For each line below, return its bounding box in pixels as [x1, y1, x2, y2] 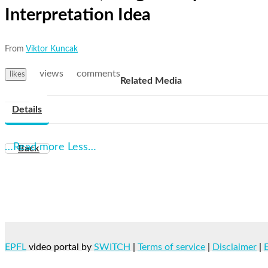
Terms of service [138, 242, 205, 252]
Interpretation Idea [5, 7, 151, 25]
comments [77, 68, 120, 78]
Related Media [120, 75, 182, 86]
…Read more [5, 141, 65, 153]
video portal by [26, 242, 94, 252]
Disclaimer [212, 242, 257, 252]
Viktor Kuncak [26, 44, 78, 53]
